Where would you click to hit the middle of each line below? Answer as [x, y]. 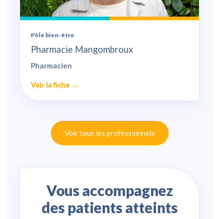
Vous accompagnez [109, 191]
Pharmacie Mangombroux [82, 50]
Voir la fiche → [55, 85]
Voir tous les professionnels [109, 133]
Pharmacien [51, 66]
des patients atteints [109, 208]
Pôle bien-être [53, 35]
